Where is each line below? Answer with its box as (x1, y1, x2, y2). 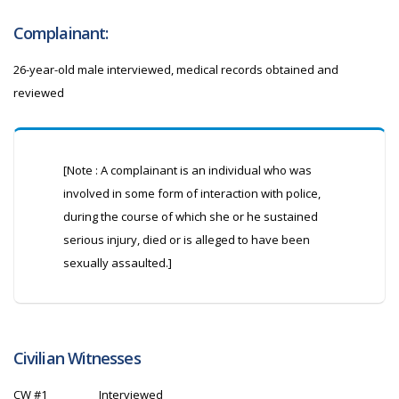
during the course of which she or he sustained (63, 208, 318, 224)
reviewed (13, 85, 64, 101)
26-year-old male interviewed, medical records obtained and (13, 61, 338, 77)
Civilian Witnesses (13, 347, 141, 369)
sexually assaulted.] (63, 255, 172, 271)
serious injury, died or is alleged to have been (63, 232, 310, 248)
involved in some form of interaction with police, (63, 185, 321, 201)
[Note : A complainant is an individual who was (63, 162, 312, 178)
